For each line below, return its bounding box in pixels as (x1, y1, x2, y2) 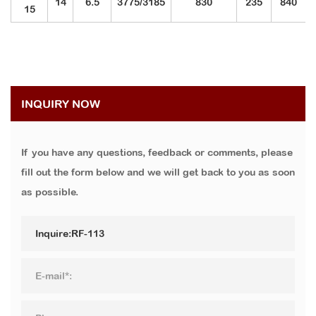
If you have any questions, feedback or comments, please (21, 147, 293, 159)
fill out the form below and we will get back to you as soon (21, 166, 295, 178)
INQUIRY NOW (21, 97, 100, 111)
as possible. (21, 186, 78, 198)
